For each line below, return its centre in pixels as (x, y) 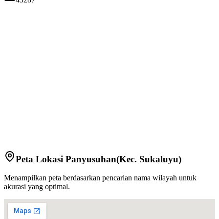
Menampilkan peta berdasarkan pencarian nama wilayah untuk (100, 178)
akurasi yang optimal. (37, 187)
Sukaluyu (159, 159)
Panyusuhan (91, 159)
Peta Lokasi (41, 159)
